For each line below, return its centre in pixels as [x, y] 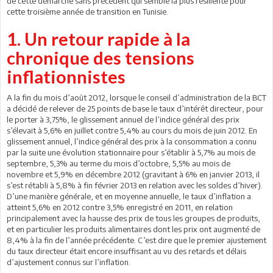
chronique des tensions [101, 58]
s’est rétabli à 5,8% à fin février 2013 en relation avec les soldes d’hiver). [135, 185]
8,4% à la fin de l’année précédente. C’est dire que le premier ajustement [136, 240]
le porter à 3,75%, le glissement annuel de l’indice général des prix [123, 119]
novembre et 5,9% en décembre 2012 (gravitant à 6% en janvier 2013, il [133, 174]
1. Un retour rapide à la [98, 39]
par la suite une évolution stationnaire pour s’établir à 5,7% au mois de [131, 152]
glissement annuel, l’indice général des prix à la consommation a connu [132, 141]
